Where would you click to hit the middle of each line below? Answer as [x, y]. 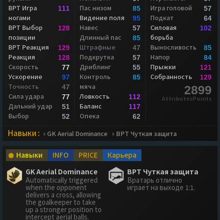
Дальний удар [30, 106]
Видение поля [102, 18]
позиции [22, 37]
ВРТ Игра [23, 8]
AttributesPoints [186, 98]
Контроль [95, 77]
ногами [19, 18]
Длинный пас [100, 37]
